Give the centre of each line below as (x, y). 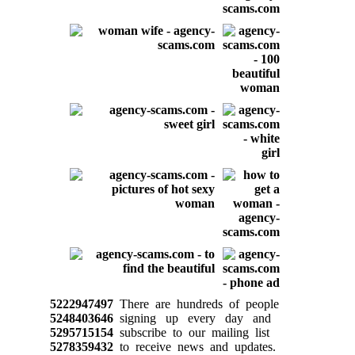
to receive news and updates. (194, 346)
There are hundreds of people (196, 303)
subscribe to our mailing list (191, 332)
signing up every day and (192, 318)
